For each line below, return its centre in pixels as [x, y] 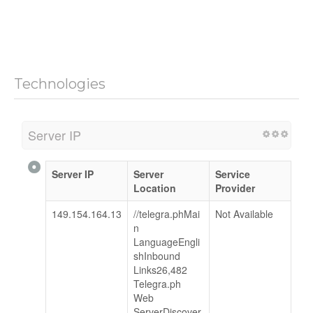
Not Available [244, 213]
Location [155, 188]
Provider [235, 188]
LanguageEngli [167, 241]
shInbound [157, 255]
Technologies [60, 83]
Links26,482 [160, 269]
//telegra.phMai [167, 213]
